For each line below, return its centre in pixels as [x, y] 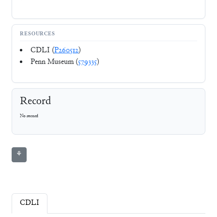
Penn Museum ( [54, 62]
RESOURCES [38, 34]
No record [29, 116]
